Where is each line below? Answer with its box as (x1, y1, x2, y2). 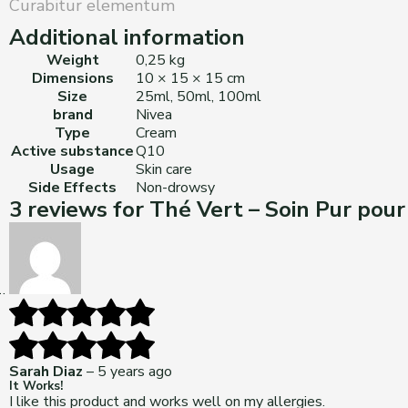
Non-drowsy (136, 178, 215, 198)
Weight (46, 50, 99, 70)
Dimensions (31, 68, 114, 88)
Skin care (136, 159, 192, 179)
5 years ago (97, 362, 172, 382)
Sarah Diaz (9, 362, 87, 382)
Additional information (9, 23, 245, 52)
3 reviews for (9, 195, 149, 224)
